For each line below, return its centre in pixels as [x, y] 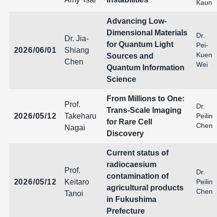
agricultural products [145, 188]
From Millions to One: [145, 99]
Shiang [77, 50]
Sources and [130, 56]
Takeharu [80, 116]
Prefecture [125, 211]
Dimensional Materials [147, 33]
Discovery [125, 133]
